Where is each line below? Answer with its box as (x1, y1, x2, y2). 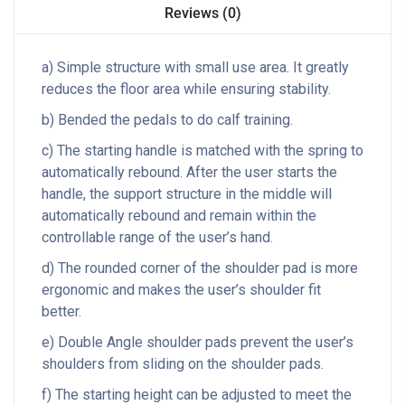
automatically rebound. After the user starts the (42, 164, 337, 181)
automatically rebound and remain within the (42, 207, 316, 224)
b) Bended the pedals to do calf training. (42, 111, 293, 128)
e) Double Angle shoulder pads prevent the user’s (42, 334, 353, 351)
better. (42, 303, 81, 320)
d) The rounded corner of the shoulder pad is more (42, 259, 358, 277)
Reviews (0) (164, 5, 241, 22)
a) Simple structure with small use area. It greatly (42, 59, 349, 76)
